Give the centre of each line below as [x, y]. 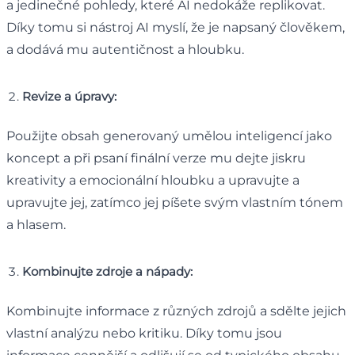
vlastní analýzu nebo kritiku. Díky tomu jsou [144, 333]
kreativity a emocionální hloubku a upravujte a [153, 180]
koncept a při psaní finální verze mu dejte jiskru [156, 158]
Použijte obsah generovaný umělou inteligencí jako [169, 136]
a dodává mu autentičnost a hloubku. [125, 49]
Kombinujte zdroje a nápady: [107, 271]
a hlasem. [36, 224]
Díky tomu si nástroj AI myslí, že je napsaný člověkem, [176, 27]
